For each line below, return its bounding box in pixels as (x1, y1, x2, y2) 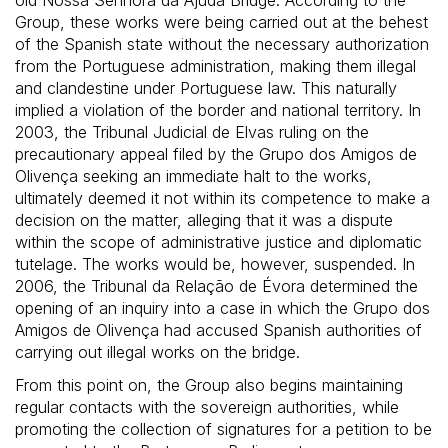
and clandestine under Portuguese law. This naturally (15, 77, 397, 98)
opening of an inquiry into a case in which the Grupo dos (15, 297, 430, 318)
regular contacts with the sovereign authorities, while (15, 396, 399, 417)
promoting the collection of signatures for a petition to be (15, 418, 432, 439)
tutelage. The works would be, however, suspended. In (15, 253, 415, 274)
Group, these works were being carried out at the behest (15, 11, 428, 32)
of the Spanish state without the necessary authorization (15, 33, 429, 54)
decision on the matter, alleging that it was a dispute (15, 209, 393, 230)
